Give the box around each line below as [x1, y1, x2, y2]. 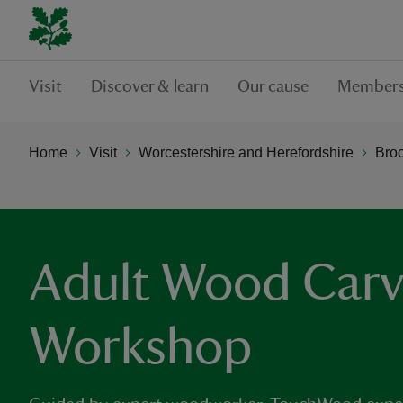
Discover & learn [91, 77, 209, 95]
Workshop [29, 321, 252, 373]
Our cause [237, 77, 309, 95]
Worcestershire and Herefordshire [139, 144, 354, 160]
